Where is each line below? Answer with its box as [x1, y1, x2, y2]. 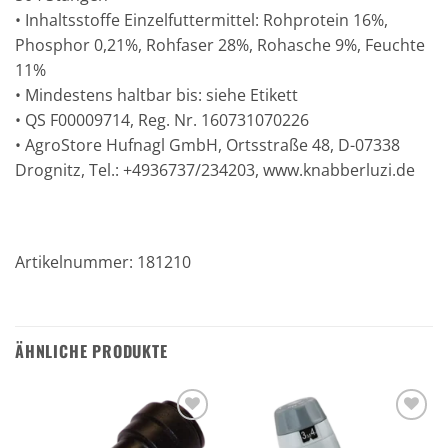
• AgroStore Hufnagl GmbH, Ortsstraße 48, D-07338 [15, 134, 400, 157]
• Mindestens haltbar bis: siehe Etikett [15, 84, 298, 107]
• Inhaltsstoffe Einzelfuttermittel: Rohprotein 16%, [15, 9, 388, 32]
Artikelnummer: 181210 [15, 250, 191, 273]
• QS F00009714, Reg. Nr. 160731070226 [15, 109, 309, 132]
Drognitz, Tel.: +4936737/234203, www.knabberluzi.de [15, 159, 415, 182]
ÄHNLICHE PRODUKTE [15, 338, 168, 363]
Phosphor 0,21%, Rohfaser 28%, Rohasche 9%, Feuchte [15, 34, 425, 57]
